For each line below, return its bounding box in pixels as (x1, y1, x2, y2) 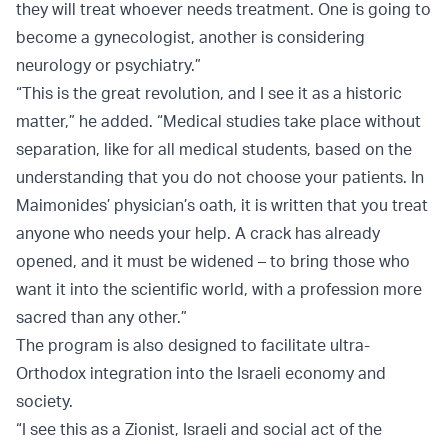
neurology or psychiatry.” (16, 55, 201, 76)
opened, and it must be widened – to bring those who (16, 251, 410, 272)
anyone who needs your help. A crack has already (16, 223, 380, 244)
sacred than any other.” (16, 307, 187, 328)
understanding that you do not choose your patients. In (16, 167, 424, 188)
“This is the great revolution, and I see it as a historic (16, 83, 402, 104)
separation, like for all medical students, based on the (16, 139, 412, 160)
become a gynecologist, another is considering (16, 27, 365, 48)
